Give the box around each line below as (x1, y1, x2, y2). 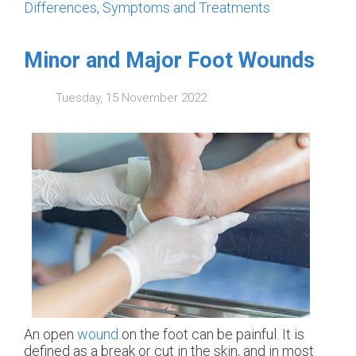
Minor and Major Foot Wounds (24, 47, 315, 73)
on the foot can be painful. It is (122, 326, 304, 343)
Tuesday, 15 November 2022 (56, 91, 207, 106)
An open (24, 326, 74, 343)
